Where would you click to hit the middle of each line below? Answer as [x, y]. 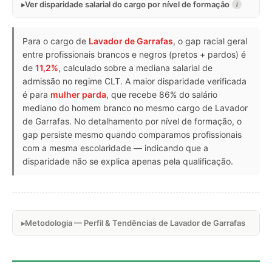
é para [36, 94]
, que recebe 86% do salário [162, 94]
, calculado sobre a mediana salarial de [135, 67]
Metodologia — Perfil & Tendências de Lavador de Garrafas [135, 223]
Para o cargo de [56, 41]
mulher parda [78, 94]
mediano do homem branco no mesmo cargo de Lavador [135, 107]
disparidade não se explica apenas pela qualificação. [128, 161]
